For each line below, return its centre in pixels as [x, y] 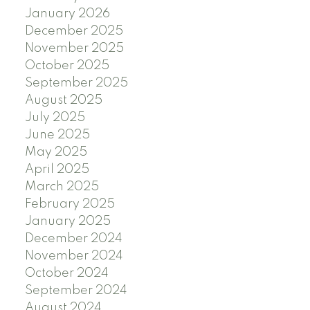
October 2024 [66, 274]
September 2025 [76, 83]
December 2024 [73, 239]
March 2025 [62, 187]
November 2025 [74, 49]
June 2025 [57, 135]
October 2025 [67, 66]
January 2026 [67, 14]
